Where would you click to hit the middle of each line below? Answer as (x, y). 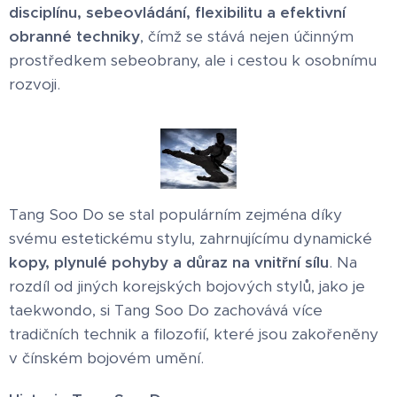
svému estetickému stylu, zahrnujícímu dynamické (191, 238)
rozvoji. (35, 84)
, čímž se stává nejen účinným (247, 36)
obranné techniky (74, 36)
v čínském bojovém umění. (106, 358)
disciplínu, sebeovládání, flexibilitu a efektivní (177, 12)
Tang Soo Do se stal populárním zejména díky (175, 214)
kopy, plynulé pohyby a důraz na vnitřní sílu (169, 262)
